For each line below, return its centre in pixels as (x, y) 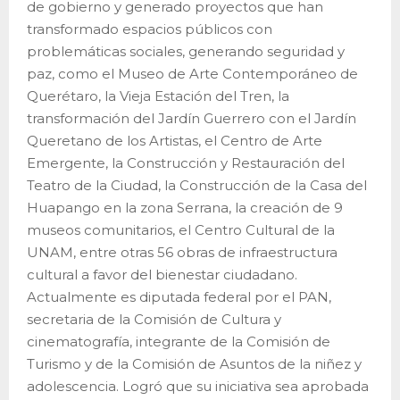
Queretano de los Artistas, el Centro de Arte (175, 140)
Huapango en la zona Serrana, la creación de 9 (185, 207)
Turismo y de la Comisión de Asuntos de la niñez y (194, 363)
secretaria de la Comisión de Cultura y (154, 319)
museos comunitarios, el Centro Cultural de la (181, 229)
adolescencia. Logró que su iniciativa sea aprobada (198, 386)
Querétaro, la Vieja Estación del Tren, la (158, 96)
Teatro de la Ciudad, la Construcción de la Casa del (197, 185)
